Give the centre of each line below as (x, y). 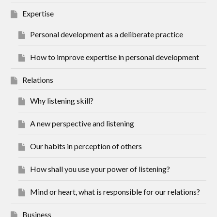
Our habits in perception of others (86, 146)
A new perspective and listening (82, 123)
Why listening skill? (62, 100)
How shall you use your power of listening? (100, 169)
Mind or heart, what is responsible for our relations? (115, 191)
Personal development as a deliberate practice (107, 34)
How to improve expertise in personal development (115, 57)
